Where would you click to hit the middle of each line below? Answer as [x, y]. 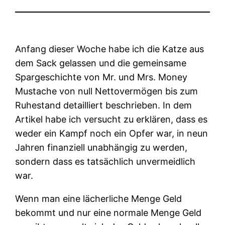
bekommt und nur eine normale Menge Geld [108, 212]
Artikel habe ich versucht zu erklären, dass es [111, 119]
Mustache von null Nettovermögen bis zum [107, 91]
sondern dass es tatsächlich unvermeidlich [105, 161]
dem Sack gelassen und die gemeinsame [101, 63]
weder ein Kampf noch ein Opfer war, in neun [112, 133]
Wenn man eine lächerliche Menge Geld [99, 198]
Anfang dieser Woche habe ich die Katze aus [110, 49]
